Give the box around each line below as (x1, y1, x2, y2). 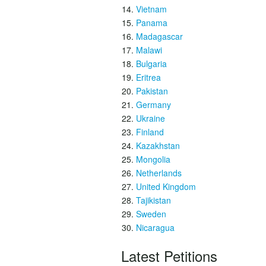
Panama (136, 17, 167, 28)
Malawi (136, 44, 162, 56)
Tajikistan (136, 194, 171, 206)
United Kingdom (136, 180, 196, 192)
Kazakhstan (136, 140, 180, 151)
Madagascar (136, 30, 183, 42)
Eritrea (136, 71, 161, 83)
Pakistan (136, 85, 168, 97)
